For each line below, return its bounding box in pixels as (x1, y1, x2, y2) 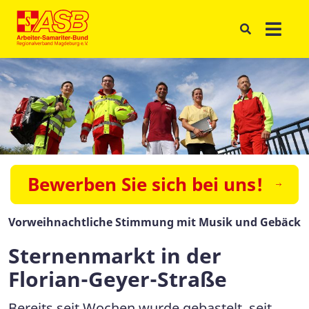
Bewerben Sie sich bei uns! (28, 171, 263, 197)
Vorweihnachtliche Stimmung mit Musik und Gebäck (8, 214, 301, 230)
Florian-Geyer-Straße (8, 264, 227, 293)
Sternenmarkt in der (8, 241, 221, 270)
